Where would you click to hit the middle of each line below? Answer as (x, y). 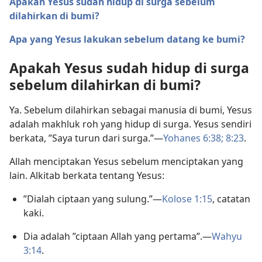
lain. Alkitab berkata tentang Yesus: (87, 176)
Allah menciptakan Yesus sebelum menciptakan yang (126, 162)
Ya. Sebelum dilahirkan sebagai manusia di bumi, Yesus (131, 110)
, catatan (231, 199)
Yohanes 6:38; (193, 138)
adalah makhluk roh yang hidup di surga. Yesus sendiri (130, 124)
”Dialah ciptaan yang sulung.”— (93, 199)
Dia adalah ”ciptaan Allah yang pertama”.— (118, 237)
